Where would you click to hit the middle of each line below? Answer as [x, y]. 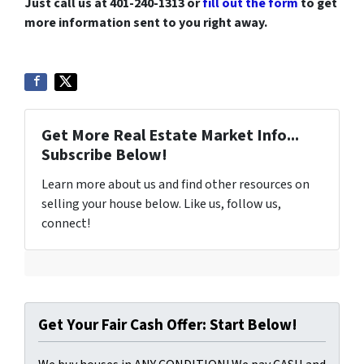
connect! [66, 223]
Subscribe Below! [104, 155]
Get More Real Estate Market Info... [170, 136]
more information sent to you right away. [146, 23]
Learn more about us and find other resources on [175, 184]
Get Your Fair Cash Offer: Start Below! [168, 325]
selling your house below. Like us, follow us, [161, 204]
